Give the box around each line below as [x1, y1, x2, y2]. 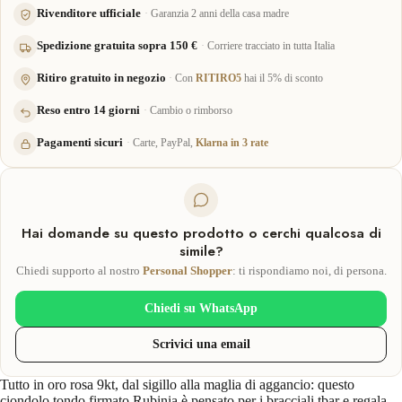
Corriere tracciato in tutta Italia [207, 39, 335, 52]
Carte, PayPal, [133, 136, 196, 149]
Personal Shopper [142, 264, 232, 277]
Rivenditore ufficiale [37, 6, 141, 20]
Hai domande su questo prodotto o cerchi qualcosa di [21, 223, 381, 243]
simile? [179, 241, 223, 261]
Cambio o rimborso [150, 104, 232, 117]
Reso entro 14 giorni [37, 103, 140, 117]
